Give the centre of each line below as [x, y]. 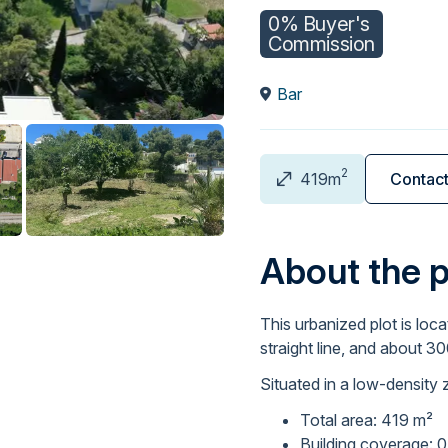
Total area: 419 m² [366, 420]
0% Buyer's [319, 23]
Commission [321, 43]
